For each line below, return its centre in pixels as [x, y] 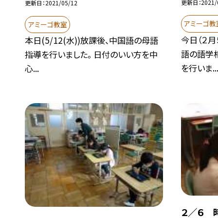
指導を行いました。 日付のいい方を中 [91, 54]
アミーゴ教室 [47, 24]
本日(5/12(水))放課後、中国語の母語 [92, 40]
